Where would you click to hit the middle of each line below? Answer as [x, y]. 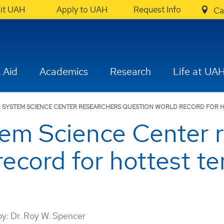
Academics [64, 71]
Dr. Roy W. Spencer [48, 215]
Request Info [157, 9]
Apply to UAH [82, 9]
